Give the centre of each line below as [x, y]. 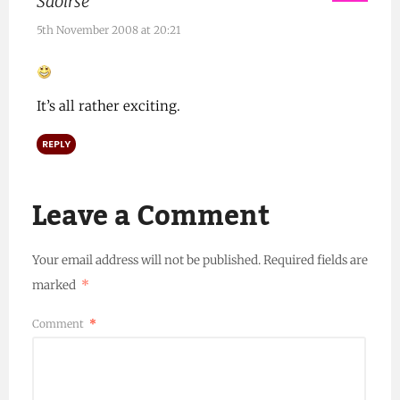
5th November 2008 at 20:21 [108, 30]
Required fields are [315, 261]
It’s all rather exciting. [108, 106]
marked [55, 286]
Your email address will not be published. [146, 261]
